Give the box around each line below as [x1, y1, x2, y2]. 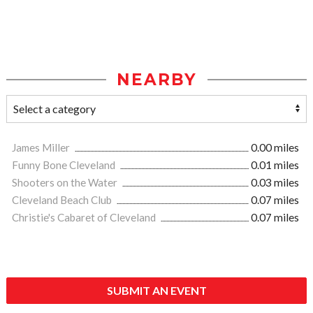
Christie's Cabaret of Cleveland [12, 211, 158, 224]
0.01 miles [251, 159, 299, 172]
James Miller [12, 141, 72, 154]
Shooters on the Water [12, 176, 119, 189]
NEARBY [116, 70, 197, 90]
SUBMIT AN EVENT [106, 284, 207, 298]
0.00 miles [251, 141, 299, 154]
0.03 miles [251, 176, 299, 189]
